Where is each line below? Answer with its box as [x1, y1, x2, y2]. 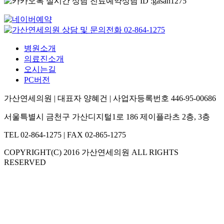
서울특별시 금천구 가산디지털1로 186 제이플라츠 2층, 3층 [4, 112, 210, 121]
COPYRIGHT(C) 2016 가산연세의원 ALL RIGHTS [4, 147, 178, 156]
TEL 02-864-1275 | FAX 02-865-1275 [4, 130, 126, 139]
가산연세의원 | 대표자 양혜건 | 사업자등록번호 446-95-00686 [4, 93, 216, 102]
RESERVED [4, 157, 46, 166]
